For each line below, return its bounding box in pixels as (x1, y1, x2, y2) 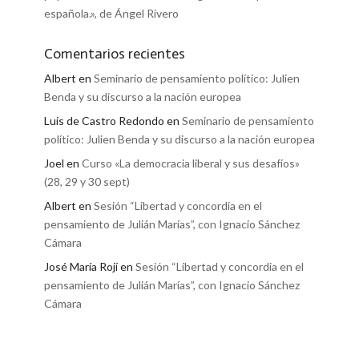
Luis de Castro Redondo (43, 114, 164, 128)
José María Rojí (43, 260, 118, 274)
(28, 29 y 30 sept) (43, 175, 130, 189)
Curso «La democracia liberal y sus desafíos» (81, 156, 300, 171)
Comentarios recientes (43, 45, 185, 63)
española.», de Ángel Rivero (43, 6, 179, 21)
